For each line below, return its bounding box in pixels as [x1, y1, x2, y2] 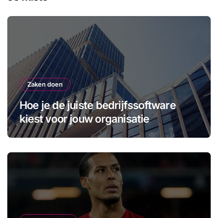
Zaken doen [27, 80, 63, 88]
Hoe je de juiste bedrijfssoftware [19, 98, 176, 111]
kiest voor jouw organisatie [19, 112, 149, 125]
